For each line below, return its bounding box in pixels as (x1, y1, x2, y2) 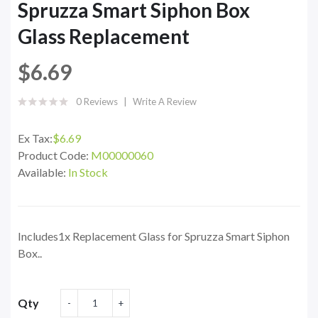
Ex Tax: (18, 131, 53, 146)
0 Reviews (76, 96, 118, 108)
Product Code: (18, 148, 91, 163)
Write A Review (133, 96, 197, 108)
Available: (18, 165, 68, 180)
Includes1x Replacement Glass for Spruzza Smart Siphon (18, 229, 290, 243)
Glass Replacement (18, 24, 190, 49)
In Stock (68, 165, 108, 180)
